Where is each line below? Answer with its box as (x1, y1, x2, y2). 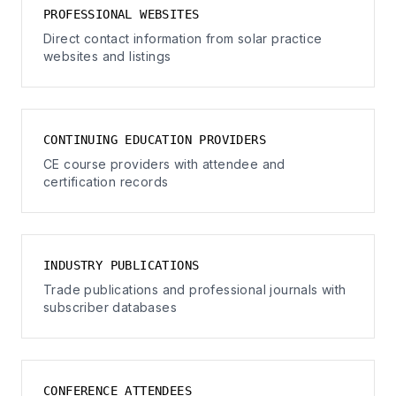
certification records (43, 174, 169, 189)
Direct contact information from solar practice (43, 31, 323, 46)
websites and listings (43, 49, 171, 64)
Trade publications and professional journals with (43, 282, 346, 297)
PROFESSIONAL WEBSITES (43, 7, 200, 21)
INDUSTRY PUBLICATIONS (43, 258, 200, 272)
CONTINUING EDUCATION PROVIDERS (43, 133, 266, 147)
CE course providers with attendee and (43, 156, 286, 171)
